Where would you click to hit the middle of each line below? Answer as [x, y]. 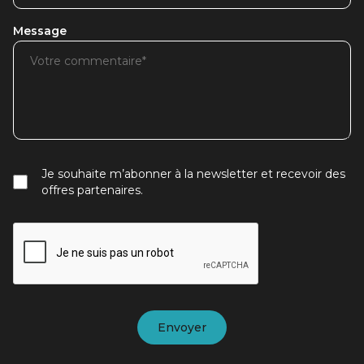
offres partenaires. [92, 190]
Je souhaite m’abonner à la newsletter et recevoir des [193, 174]
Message [40, 31]
